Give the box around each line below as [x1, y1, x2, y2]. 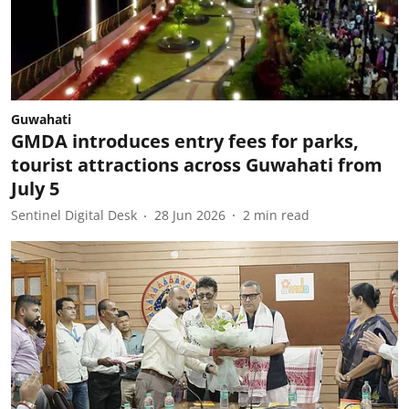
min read [254, 206, 309, 224]
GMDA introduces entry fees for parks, [11, 128, 359, 153]
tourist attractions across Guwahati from [11, 152, 383, 177]
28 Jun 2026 [154, 206, 225, 224]
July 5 [11, 175, 59, 201]
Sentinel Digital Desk [11, 206, 137, 224]
